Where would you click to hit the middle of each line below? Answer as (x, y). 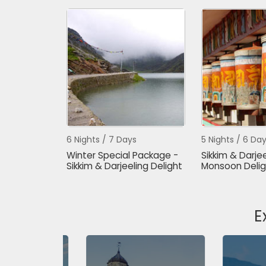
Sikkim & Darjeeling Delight (124, 166)
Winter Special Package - (122, 155)
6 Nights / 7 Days (101, 140)
